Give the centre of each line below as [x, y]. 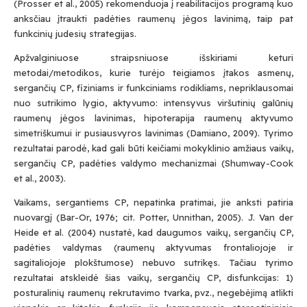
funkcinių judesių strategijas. [75, 34]
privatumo [100, 245]
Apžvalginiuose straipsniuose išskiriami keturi [153, 58]
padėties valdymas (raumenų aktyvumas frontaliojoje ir [153, 247]
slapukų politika [174, 245]
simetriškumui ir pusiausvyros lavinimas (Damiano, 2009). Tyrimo [153, 133]
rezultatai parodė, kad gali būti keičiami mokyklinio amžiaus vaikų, [153, 148]
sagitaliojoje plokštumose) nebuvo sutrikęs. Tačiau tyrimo [153, 262]
